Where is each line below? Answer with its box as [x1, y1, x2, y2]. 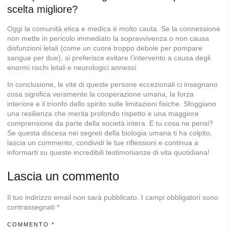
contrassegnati [7, 202, 57, 211]
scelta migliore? [7, 3, 78, 15]
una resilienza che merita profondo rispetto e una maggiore [7, 109, 199, 118]
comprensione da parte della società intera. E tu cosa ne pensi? [7, 119, 213, 128]
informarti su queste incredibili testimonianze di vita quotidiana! [7, 148, 210, 157]
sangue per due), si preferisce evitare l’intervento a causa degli [7, 53, 211, 62]
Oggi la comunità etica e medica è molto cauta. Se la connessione [7, 24, 220, 33]
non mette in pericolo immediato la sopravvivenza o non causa [7, 34, 209, 42]
